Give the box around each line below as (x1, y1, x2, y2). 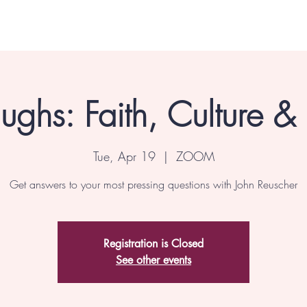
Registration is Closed (103, 236, 204, 251)
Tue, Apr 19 (93, 147, 156, 164)
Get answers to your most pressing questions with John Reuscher (10, 176, 297, 192)
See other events (116, 252, 191, 267)
